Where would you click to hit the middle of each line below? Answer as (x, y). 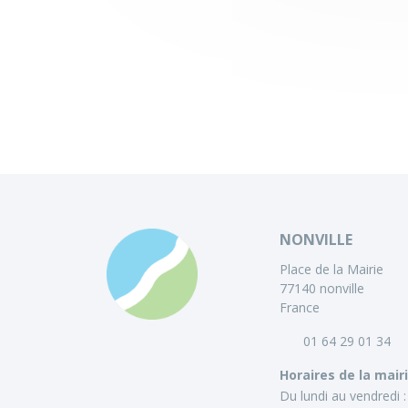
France (300, 308)
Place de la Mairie (331, 270)
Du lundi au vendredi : (343, 396)
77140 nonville (322, 289)
